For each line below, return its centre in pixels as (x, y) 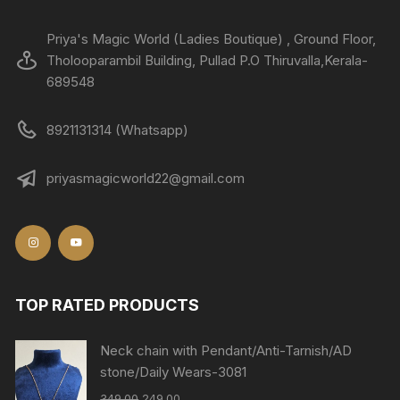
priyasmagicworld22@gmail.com (146, 178)
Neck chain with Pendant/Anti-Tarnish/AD (226, 350)
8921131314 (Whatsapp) (118, 129)
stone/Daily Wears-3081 (174, 371)
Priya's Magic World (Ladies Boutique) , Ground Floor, (212, 38)
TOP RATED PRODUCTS (108, 304)
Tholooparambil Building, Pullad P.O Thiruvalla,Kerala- (208, 60)
